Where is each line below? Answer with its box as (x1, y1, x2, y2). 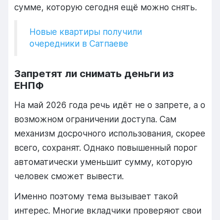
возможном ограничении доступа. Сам (14, 113, 177, 124)
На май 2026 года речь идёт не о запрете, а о (14, 99, 206, 110)
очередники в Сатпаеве (29, 38, 129, 49)
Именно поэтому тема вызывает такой (14, 191, 178, 202)
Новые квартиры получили (29, 27, 142, 37)
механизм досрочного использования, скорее (14, 128, 206, 138)
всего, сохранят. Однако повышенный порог (14, 142, 198, 153)
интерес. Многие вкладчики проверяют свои (14, 205, 202, 216)
